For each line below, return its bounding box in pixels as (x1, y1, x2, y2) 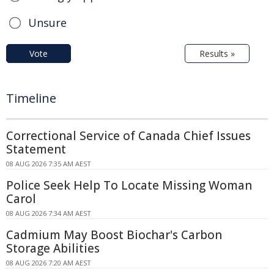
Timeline (6, 90, 56, 107)
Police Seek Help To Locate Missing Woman (6, 177, 252, 194)
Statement (6, 141, 66, 158)
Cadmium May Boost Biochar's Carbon (6, 227, 222, 243)
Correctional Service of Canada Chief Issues (6, 128, 251, 144)
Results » (199, 48, 235, 60)
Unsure (28, 15, 67, 31)
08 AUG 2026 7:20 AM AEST (6, 258, 91, 268)
